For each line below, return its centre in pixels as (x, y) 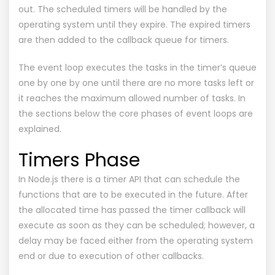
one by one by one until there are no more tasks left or (136, 83)
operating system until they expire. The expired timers (134, 24)
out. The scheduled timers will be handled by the (123, 9)
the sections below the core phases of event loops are (136, 113)
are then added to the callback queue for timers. (124, 40)
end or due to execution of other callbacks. (111, 256)
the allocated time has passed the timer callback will (132, 210)
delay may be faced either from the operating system (136, 240)
